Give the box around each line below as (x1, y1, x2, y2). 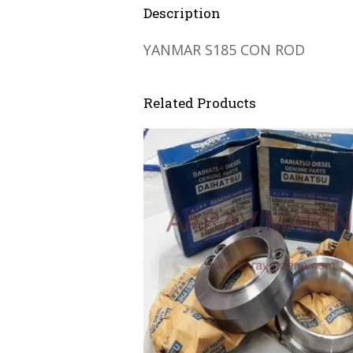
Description (143, 3, 221, 22)
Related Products (143, 93, 256, 112)
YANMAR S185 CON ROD (143, 39, 305, 59)
